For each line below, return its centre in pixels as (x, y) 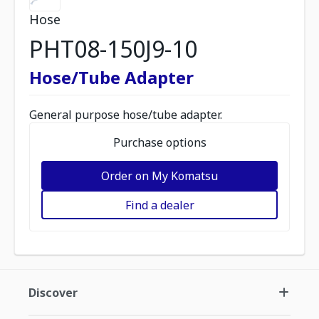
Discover (53, 293)
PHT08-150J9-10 (113, 49)
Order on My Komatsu (159, 176)
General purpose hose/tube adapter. (126, 115)
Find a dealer (159, 205)
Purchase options (159, 142)
